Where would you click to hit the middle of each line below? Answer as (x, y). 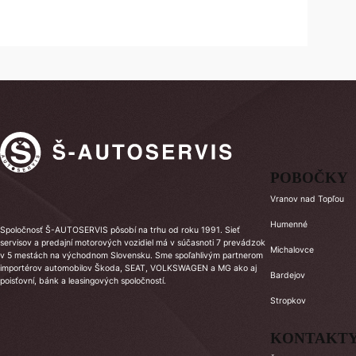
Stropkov (288, 301)
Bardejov (288, 276)
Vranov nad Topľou (307, 199)
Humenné (289, 225)
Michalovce (292, 250)
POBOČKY (309, 178)
